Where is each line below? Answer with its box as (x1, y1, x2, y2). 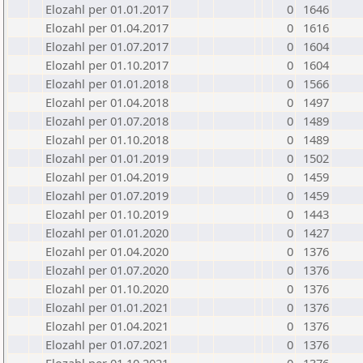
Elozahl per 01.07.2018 (45, 113, 169, 129)
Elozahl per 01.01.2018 (45, 75, 169, 92)
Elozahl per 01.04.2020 (45, 243, 169, 259)
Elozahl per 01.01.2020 (45, 224, 169, 241)
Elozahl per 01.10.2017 (45, 57, 169, 73)
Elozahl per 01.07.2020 (45, 262, 169, 278)
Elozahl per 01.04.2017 (45, 19, 169, 36)
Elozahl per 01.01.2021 (45, 299, 169, 315)
